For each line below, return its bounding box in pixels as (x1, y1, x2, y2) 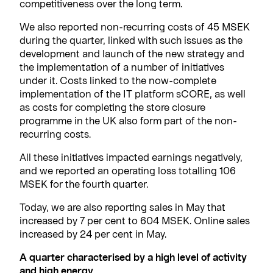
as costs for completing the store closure (19, 101, 205, 113)
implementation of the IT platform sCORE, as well (19, 87, 246, 99)
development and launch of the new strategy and (19, 47, 244, 59)
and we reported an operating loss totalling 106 (19, 164, 236, 176)
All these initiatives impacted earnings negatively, (19, 151, 243, 163)
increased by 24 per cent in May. (19, 227, 166, 239)
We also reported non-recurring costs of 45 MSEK (19, 20, 250, 32)
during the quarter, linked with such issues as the (19, 34, 243, 46)
